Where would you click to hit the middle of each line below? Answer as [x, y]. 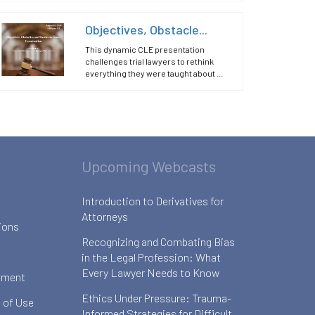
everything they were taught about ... [154, 73]
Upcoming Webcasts [148, 166]
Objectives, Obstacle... [147, 30]
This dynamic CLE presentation [145, 49]
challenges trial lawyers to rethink [150, 61]
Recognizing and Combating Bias [158, 242]
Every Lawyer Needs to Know [150, 272]
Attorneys [104, 216]
